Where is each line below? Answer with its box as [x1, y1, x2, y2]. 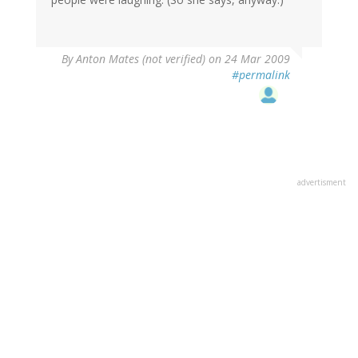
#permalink [232, 67, 290, 83]
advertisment [297, 177, 346, 189]
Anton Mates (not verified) [76, 51, 205, 67]
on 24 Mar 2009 [205, 51, 290, 67]
